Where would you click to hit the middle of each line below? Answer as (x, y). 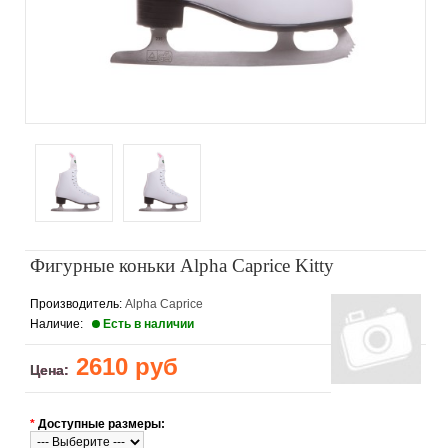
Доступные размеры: (101, 424)
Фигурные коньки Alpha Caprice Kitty (182, 266)
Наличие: (59, 324)
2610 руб (123, 367)
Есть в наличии (148, 324)
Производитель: (76, 304)
